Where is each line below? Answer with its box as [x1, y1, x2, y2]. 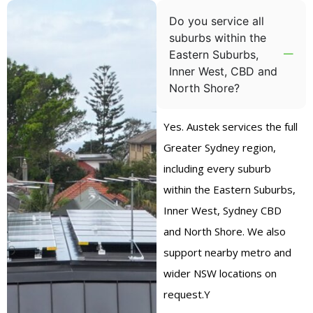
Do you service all [169, 13, 264, 28]
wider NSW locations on [163, 265, 277, 280]
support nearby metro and [163, 245, 291, 259]
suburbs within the [169, 30, 266, 45]
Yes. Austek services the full [163, 119, 298, 133]
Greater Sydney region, [163, 140, 276, 154]
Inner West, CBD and [169, 64, 277, 78]
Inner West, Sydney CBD [163, 203, 282, 217]
